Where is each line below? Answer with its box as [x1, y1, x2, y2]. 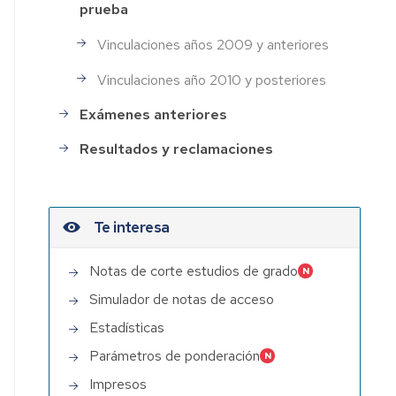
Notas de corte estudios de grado [89, 261, 299, 280]
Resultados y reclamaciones [80, 140, 274, 159]
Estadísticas [89, 317, 165, 337]
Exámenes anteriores [80, 105, 228, 125]
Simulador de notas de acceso [89, 289, 275, 308]
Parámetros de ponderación [89, 346, 261, 365]
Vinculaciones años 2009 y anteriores [97, 34, 330, 54]
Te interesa [94, 217, 170, 237]
